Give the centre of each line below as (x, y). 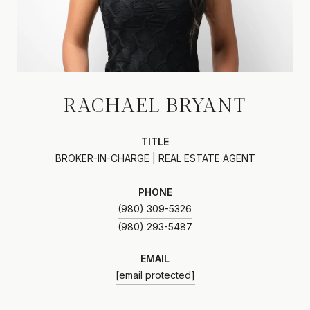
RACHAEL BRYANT (155, 103)
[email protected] (155, 275)
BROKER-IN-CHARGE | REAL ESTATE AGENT (155, 158)
